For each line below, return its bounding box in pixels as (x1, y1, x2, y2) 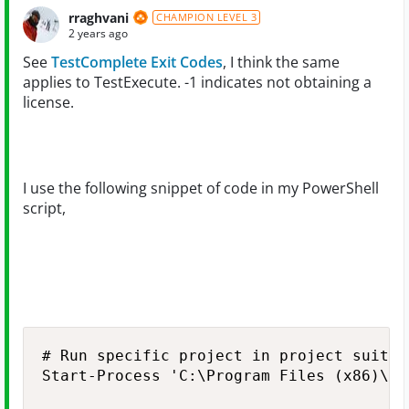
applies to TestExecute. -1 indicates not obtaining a (23, 72, 372, 92)
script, (23, 198, 66, 218)
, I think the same (223, 52, 340, 72)
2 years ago (68, 25, 128, 41)
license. (23, 92, 74, 112)
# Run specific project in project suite (42, 347, 398, 364)
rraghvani (68, 8, 129, 26)
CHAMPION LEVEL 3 (156, 10, 257, 24)
